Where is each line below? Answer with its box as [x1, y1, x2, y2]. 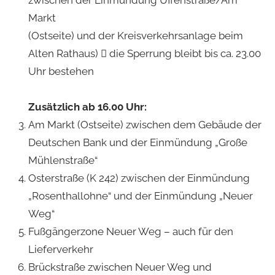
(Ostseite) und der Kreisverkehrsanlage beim [28, 29, 243, 42]
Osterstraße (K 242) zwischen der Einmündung [28, 171, 250, 184]
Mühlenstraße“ [28, 153, 98, 166]
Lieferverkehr [28, 242, 93, 255]
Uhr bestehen [28, 64, 94, 77]
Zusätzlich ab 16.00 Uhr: [28, 100, 147, 113]
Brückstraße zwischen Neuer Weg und [28, 260, 212, 273]
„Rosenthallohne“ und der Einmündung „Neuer [28, 189, 253, 202]
